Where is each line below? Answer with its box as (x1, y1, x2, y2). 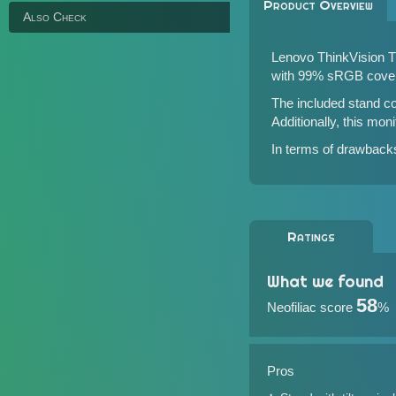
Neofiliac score (267, 300, 353, 315)
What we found (267, 271, 384, 292)
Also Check (23, 10, 87, 24)
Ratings (287, 228, 335, 245)
